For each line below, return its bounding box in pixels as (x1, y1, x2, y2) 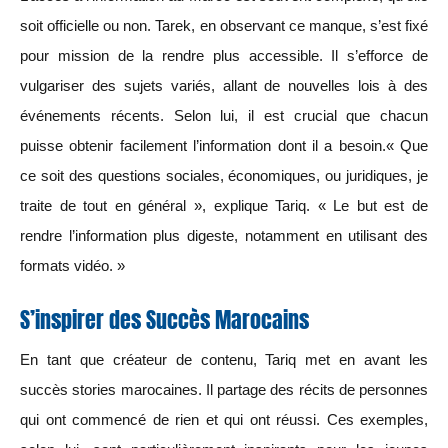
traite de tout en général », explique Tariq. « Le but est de (20, 197, 428, 215)
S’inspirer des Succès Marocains (20, 303, 309, 337)
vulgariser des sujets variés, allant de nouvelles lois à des (20, 77, 428, 95)
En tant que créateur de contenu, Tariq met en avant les (20, 350, 428, 368)
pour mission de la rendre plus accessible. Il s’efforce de (20, 47, 428, 65)
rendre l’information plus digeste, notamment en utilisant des (20, 227, 428, 245)
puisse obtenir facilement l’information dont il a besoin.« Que (20, 137, 428, 155)
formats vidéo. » (20, 257, 125, 275)
